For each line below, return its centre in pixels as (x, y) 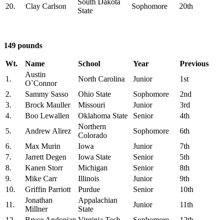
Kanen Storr (44, 167)
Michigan (93, 167)
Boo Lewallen (47, 115)
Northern (92, 126)
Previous (194, 63)
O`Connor (41, 83)
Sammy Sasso (47, 94)
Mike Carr (41, 178)
